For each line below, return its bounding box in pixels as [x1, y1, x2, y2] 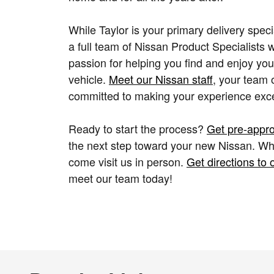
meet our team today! [68, 169, 172, 186]
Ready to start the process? [68, 120, 207, 136]
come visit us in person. [68, 153, 187, 169]
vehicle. [68, 70, 109, 87]
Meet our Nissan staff [109, 70, 213, 87]
